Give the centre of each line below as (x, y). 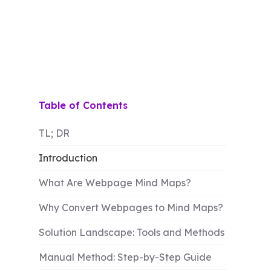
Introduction (68, 158)
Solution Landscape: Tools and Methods (132, 232)
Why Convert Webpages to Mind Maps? (131, 207)
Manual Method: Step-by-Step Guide (125, 257)
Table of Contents (83, 105)
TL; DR (54, 133)
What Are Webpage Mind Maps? (115, 183)
